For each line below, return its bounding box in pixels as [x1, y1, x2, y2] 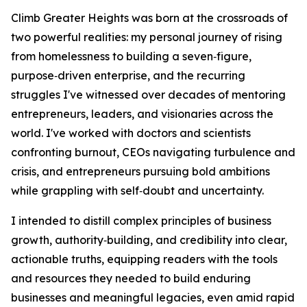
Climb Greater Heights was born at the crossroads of [11, 11, 288, 25]
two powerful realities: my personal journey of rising [11, 30, 282, 45]
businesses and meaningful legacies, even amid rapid [11, 291, 295, 305]
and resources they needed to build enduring [11, 271, 251, 286]
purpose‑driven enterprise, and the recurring [11, 69, 245, 83]
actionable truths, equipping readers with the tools [11, 252, 278, 267]
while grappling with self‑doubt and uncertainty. [11, 184, 264, 198]
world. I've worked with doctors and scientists [11, 126, 251, 140]
